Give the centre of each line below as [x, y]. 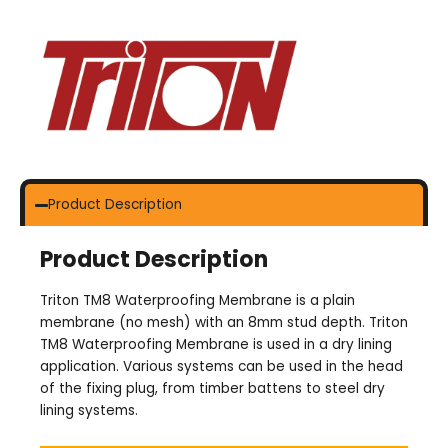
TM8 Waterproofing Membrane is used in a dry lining [216, 344]
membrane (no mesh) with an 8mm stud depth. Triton [224, 322]
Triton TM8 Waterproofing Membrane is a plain [197, 300]
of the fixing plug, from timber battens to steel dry [212, 388]
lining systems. [89, 410]
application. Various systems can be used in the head [221, 366]
